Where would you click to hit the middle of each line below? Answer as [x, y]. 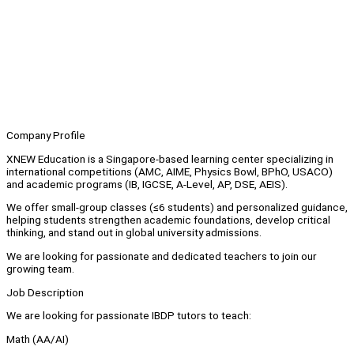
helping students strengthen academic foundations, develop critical [168, 220]
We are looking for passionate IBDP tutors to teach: [129, 316]
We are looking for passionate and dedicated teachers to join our [162, 256]
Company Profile [46, 136]
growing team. [40, 269]
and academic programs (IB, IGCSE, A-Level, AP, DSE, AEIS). [147, 184]
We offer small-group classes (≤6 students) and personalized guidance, [177, 207]
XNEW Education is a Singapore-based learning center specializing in [170, 158]
